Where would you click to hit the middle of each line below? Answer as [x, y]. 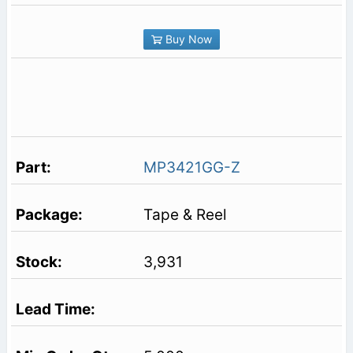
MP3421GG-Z [191, 168]
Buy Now [187, 39]
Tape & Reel [185, 215]
